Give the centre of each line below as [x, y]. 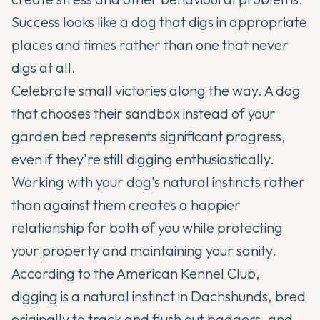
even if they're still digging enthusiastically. [143, 159]
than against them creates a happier [126, 205]
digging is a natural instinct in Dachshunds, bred [159, 296]
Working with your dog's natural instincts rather [158, 182]
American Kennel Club [186, 274]
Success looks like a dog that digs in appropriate [159, 22]
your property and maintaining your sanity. [144, 251]
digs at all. [44, 68]
